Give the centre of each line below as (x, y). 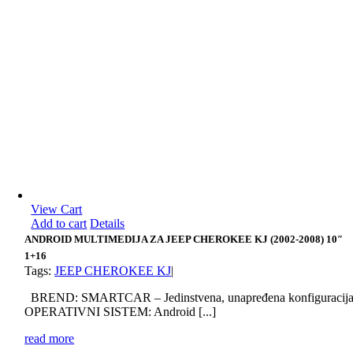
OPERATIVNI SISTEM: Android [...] (121, 312)
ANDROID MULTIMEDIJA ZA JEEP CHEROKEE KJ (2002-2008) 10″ (184, 239)
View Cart (57, 209)
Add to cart (59, 223)
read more (50, 338)
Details (108, 223)
